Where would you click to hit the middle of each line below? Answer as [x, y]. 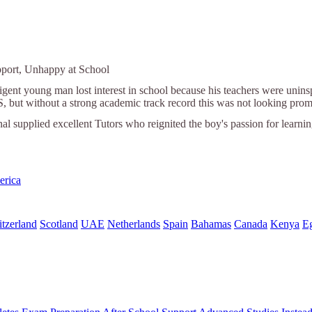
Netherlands [134, 224]
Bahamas [211, 224]
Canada [251, 224]
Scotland [59, 224]
